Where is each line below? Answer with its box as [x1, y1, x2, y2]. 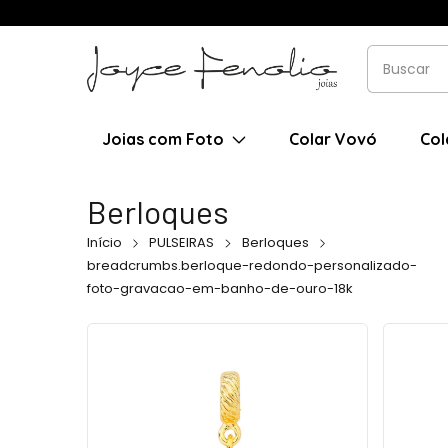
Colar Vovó [288, 129, 377, 150]
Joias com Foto [102, 129, 224, 150]
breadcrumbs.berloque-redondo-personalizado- [87, 256, 417, 276]
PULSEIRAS [149, 233, 215, 253]
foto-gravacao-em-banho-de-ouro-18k [87, 279, 353, 299]
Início [87, 233, 122, 253]
